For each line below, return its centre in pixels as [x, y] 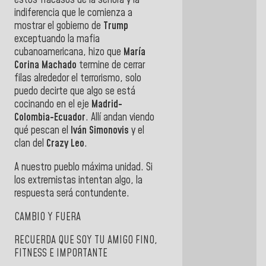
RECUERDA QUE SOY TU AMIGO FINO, [86, 241]
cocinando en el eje [53, 105]
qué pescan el [42, 131]
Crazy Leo [65, 144]
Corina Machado [45, 66]
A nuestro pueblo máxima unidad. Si [83, 167]
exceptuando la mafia [57, 39]
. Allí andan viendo [120, 118]
